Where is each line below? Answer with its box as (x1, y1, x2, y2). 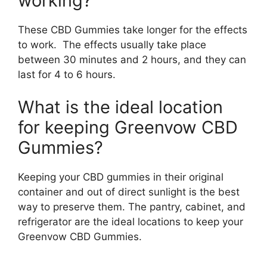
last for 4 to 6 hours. (18, 68, 116, 80)
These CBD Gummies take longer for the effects (18, 23, 247, 36)
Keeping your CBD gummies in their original (18, 171, 223, 183)
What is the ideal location (18, 97, 223, 117)
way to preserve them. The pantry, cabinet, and (18, 201, 246, 213)
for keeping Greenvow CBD (18, 117, 238, 138)
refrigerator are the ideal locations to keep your (18, 216, 243, 228)
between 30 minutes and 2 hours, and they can (18, 53, 246, 66)
